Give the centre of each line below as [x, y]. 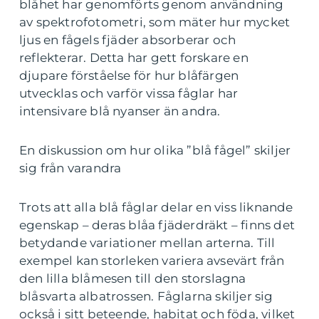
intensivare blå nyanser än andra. [120, 111]
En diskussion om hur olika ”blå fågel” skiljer [155, 151]
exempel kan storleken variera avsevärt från [152, 261]
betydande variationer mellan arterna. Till [147, 243]
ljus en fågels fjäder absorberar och [128, 40]
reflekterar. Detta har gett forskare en [134, 58]
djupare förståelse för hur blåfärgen [129, 76]
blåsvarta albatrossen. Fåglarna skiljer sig [146, 297]
